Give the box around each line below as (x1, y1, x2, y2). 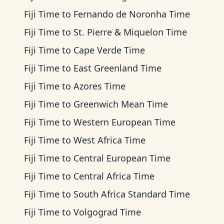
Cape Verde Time (73, 44, 145, 56)
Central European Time (73, 152, 170, 164)
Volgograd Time (73, 206, 141, 218)
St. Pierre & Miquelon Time (73, 26, 187, 38)
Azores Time (73, 80, 125, 92)
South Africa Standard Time (73, 188, 190, 200)
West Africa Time (73, 134, 145, 146)
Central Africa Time (73, 170, 154, 182)
